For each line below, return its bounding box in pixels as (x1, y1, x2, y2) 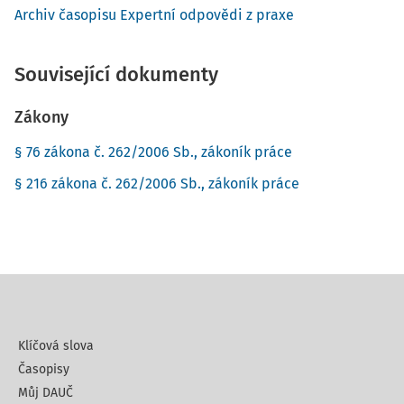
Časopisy (18, 362, 69, 377)
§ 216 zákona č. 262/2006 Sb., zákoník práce (14, 175, 299, 192)
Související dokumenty (14, 62, 218, 87)
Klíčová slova (18, 338, 94, 353)
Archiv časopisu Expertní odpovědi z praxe (14, 6, 294, 23)
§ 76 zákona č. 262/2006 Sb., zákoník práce (14, 143, 292, 161)
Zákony (14, 107, 69, 127)
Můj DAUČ (18, 385, 73, 400)
